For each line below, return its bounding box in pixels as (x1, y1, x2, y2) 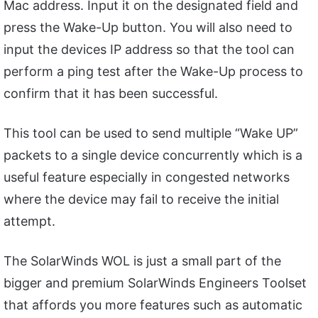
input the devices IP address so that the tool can (4, 42, 295, 57)
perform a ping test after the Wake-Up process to (4, 64, 303, 79)
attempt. (4, 214, 55, 229)
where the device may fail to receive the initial (4, 192, 279, 207)
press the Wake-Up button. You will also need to (4, 20, 292, 35)
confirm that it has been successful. (4, 86, 218, 102)
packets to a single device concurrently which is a (4, 148, 302, 163)
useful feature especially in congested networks (4, 170, 290, 185)
